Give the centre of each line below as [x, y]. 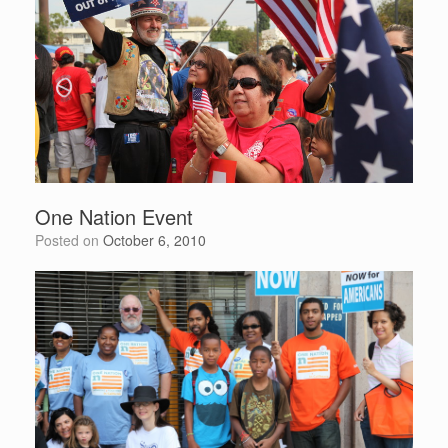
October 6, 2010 [154, 240]
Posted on [73, 240]
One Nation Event [114, 216]
